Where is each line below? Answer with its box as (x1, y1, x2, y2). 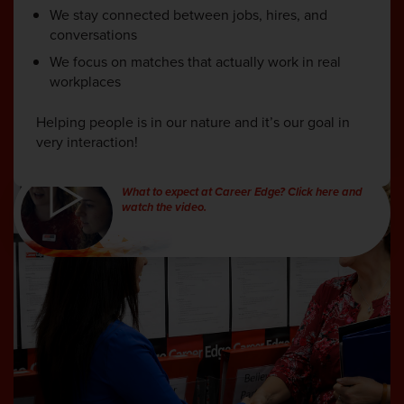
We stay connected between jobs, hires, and (50, 4, 327, 24)
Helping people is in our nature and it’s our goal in (36, 111, 350, 132)
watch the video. (122, 200, 207, 216)
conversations (50, 23, 137, 44)
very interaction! (36, 131, 138, 151)
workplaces (50, 70, 121, 91)
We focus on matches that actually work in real (50, 50, 341, 71)
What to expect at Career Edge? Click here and (122, 185, 363, 200)
